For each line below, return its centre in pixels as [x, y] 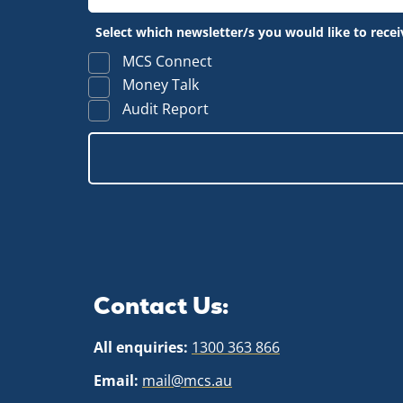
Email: [116, 380]
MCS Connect [166, 62]
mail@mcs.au [187, 380]
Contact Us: [161, 305]
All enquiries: [141, 347]
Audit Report [164, 108]
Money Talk [159, 85]
